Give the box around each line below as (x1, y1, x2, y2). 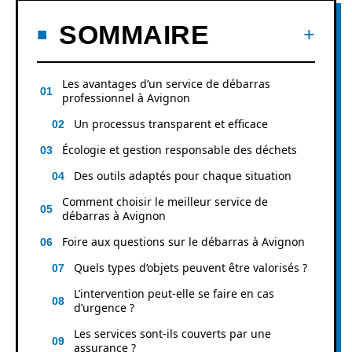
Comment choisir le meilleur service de (62, 193, 268, 209)
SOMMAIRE (59, 19, 209, 49)
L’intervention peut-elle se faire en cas (74, 285, 274, 301)
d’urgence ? (74, 299, 134, 315)
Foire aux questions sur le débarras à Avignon (62, 233, 305, 249)
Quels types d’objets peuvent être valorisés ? (74, 259, 307, 275)
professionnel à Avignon (62, 90, 190, 105)
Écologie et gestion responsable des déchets (62, 141, 297, 157)
